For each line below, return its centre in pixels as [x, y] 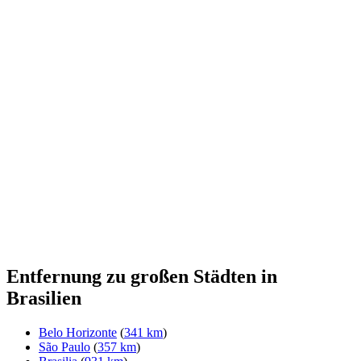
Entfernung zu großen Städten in [142, 277]
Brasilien [44, 299]
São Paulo [64, 347]
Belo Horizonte [78, 333]
